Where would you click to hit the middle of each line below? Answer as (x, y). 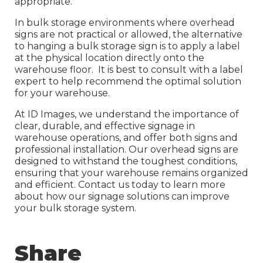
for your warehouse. (62, 93)
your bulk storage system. (77, 208)
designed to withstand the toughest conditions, (126, 161)
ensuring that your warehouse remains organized (131, 173)
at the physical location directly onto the (109, 58)
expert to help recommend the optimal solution (128, 81)
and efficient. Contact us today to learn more (120, 184)
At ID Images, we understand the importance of (127, 114)
